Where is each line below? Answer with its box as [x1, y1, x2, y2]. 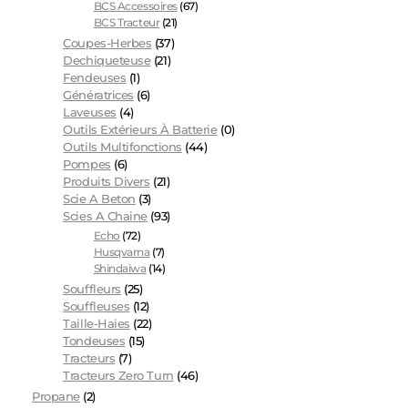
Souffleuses [63, 300, 130, 314]
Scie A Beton [63, 191, 136, 206]
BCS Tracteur [93, 15, 160, 30]
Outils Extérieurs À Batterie [63, 122, 218, 137]
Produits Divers [63, 174, 150, 189]
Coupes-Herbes [63, 36, 152, 50]
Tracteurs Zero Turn [63, 369, 174, 383]
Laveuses [63, 105, 117, 119]
